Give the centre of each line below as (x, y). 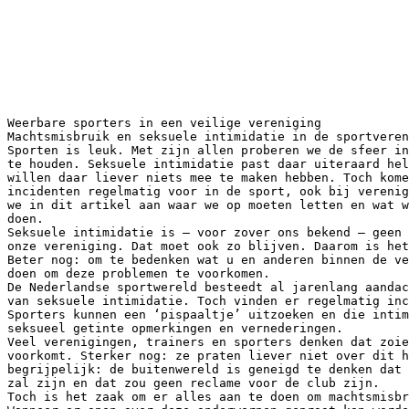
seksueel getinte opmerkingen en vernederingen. (175, 328)
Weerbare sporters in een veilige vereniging (164, 122)
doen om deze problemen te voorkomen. (139, 273)
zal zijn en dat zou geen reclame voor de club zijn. (194, 383)
